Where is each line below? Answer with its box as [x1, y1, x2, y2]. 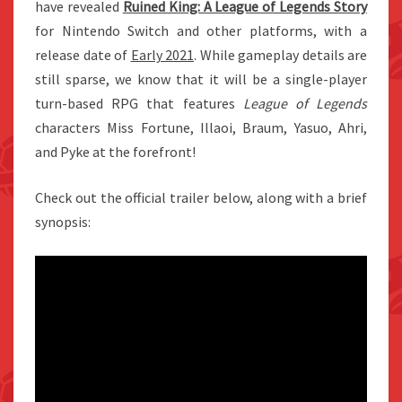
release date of [35, 46, 131, 65]
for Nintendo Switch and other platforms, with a [35, 22, 367, 40]
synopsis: [35, 213, 91, 232]
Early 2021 [130, 46, 194, 65]
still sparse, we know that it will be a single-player [35, 70, 367, 89]
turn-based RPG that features [35, 94, 243, 113]
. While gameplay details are [194, 46, 367, 65]
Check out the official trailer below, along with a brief [35, 188, 367, 207]
